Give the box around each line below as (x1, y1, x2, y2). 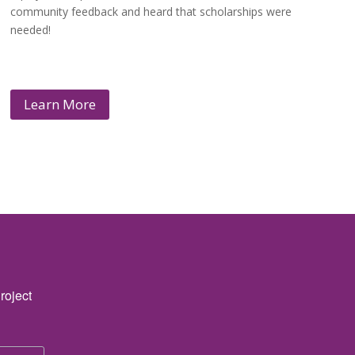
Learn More (24, 94, 97, 113)
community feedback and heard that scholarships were (10, 3, 292, 19)
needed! (10, 21, 52, 37)
